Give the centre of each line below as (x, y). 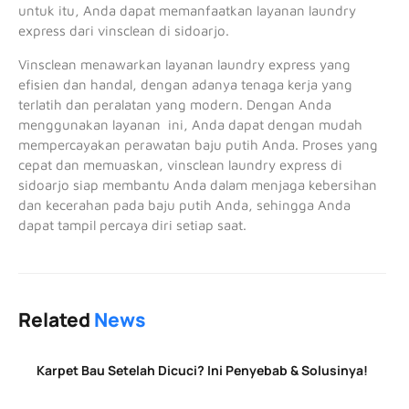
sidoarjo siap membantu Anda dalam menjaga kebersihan (198, 184)
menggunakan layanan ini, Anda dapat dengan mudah (190, 124)
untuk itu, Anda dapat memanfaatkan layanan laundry (187, 11)
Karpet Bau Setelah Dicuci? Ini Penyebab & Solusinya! (202, 370)
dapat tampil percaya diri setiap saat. (132, 225)
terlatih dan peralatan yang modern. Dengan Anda (175, 104)
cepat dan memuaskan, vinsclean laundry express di (180, 164)
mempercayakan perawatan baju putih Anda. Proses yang (198, 144)
